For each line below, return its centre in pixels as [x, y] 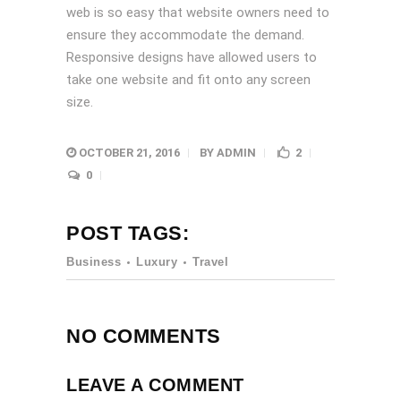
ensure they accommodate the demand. [185, 35]
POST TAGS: [128, 233]
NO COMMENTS [144, 336]
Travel [210, 262]
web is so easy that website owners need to [198, 13]
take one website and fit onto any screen [188, 80]
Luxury [157, 262]
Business [94, 262]
